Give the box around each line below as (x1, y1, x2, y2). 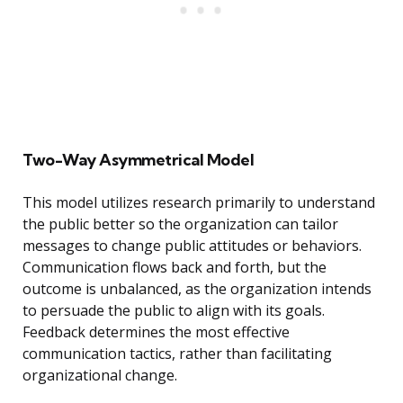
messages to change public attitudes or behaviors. (22, 236, 362, 256)
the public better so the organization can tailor (22, 214, 338, 235)
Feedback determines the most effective (22, 322, 290, 343)
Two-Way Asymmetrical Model (22, 149, 254, 171)
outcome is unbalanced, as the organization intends (22, 279, 372, 300)
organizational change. (22, 365, 177, 386)
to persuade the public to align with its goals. (22, 300, 325, 321)
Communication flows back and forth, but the (22, 257, 327, 278)
